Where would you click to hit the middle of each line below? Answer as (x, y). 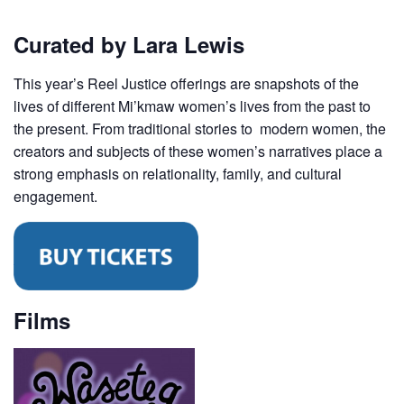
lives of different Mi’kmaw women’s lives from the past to (192, 106)
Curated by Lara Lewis (129, 44)
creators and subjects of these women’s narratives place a (198, 151)
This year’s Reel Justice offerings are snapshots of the (186, 83)
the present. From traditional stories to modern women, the (200, 128)
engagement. (55, 196)
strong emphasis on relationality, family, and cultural (178, 173)
